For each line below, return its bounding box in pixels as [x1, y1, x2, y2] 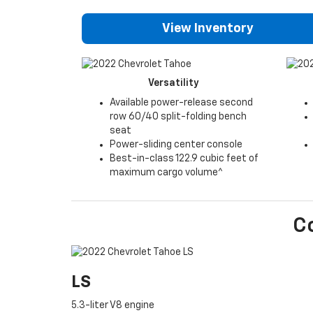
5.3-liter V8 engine [71, 300, 154, 311]
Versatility [148, 78, 199, 88]
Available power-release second [110, 97, 253, 108]
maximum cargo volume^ [110, 167, 223, 177]
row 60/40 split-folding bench [110, 111, 247, 122]
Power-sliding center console [110, 139, 242, 150]
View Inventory [161, 22, 254, 36]
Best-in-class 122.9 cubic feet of [110, 153, 259, 163]
